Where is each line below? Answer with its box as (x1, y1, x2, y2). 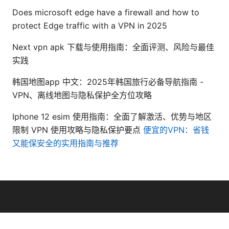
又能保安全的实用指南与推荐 (12, 138, 119, 148)
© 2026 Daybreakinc (12, 192, 73, 200)
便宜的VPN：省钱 (143, 124, 209, 135)
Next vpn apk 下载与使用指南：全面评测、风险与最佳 (12, 41, 214, 52)
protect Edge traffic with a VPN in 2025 (12, 20, 167, 31)
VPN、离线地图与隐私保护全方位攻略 (12, 89, 152, 100)
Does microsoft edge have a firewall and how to (12, 7, 199, 17)
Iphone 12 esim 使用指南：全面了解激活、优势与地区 (12, 111, 212, 122)
